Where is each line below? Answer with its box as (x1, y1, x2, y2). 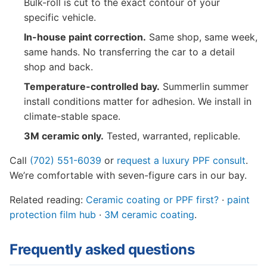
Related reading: (10, 194, 86, 206)
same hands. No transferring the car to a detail (24, 46, 235, 58)
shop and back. (24, 61, 93, 73)
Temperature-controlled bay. (24, 80, 160, 92)
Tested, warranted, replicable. (104, 130, 240, 142)
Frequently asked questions (10, 241, 195, 258)
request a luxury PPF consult (117, 154, 246, 166)
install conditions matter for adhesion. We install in (24, 95, 252, 107)
